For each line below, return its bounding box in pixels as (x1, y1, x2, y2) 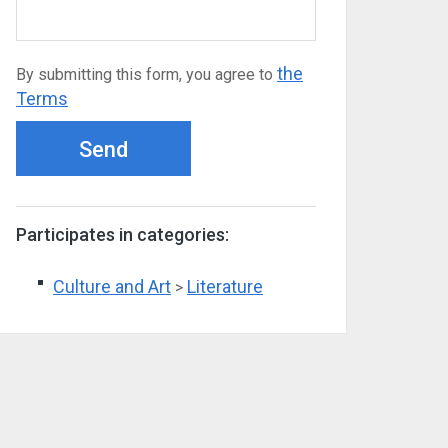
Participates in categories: (16, 224, 229, 245)
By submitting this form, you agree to (16, 65, 277, 84)
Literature (187, 276, 263, 297)
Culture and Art (53, 276, 171, 297)
